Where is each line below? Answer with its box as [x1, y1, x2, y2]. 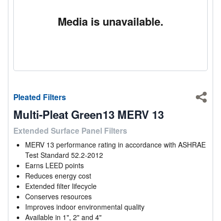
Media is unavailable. [57, 13, 163, 29]
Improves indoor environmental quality [25, 201, 145, 212]
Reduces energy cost [25, 170, 92, 181]
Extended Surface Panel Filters [13, 124, 128, 136]
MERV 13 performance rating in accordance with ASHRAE [25, 139, 206, 149]
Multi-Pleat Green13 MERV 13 [13, 106, 164, 122]
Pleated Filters [13, 91, 67, 103]
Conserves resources [25, 191, 92, 201]
